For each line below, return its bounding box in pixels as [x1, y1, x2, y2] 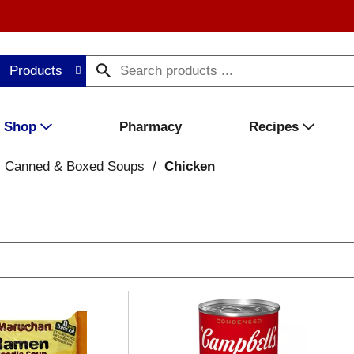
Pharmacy [119, 119, 182, 134]
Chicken [164, 159, 215, 174]
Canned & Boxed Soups [4, 159, 145, 174]
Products [9, 63, 63, 78]
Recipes [248, 119, 299, 134]
